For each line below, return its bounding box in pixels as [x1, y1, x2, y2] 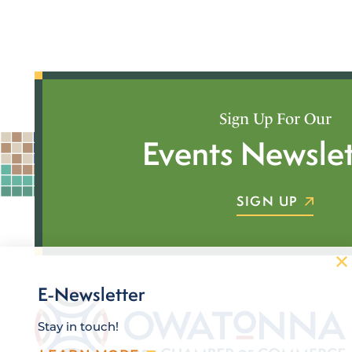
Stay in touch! [38, 318, 119, 334]
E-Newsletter [38, 282, 145, 306]
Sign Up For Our [218, 109, 332, 129]
